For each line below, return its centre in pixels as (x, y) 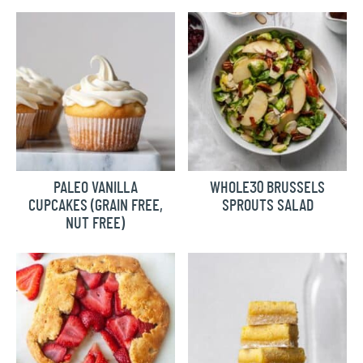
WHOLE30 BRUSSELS (268, 188)
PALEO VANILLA (95, 188)
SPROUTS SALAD (267, 205)
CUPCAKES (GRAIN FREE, (95, 205)
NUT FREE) (96, 223)
